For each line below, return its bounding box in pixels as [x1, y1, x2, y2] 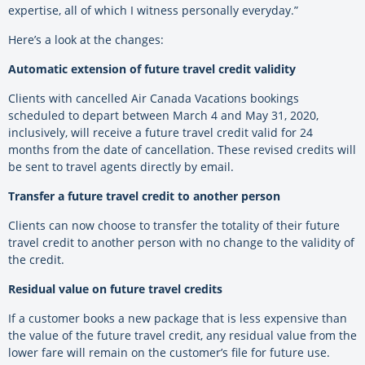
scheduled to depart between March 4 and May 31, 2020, [8, 108, 319, 124]
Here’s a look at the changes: [8, 32, 164, 48]
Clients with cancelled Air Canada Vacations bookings [8, 90, 299, 107]
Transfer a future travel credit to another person [8, 188, 280, 204]
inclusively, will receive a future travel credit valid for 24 [8, 125, 313, 141]
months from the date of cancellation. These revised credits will [8, 142, 356, 158]
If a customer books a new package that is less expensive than [8, 310, 347, 327]
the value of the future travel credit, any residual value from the [8, 328, 357, 344]
